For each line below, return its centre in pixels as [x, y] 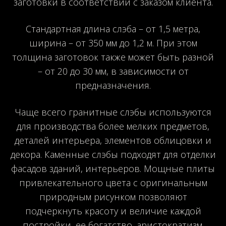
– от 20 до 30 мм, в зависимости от [113, 71]
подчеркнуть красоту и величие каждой [113, 211]
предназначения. [113, 85]
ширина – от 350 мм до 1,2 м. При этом [113, 43]
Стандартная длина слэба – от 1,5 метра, [113, 29]
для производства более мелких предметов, [113, 126]
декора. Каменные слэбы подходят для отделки [113, 154]
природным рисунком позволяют [113, 196]
